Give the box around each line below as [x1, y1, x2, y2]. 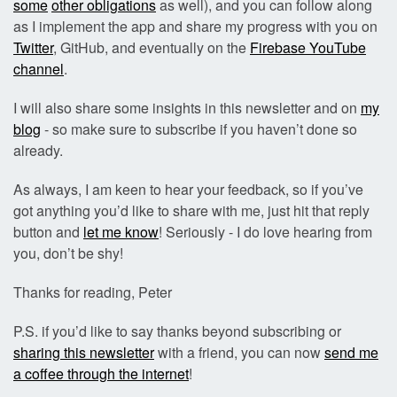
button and [13, 222, 83, 243]
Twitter [13, 37, 53, 58]
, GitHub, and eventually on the [53, 37, 250, 58]
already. [13, 140, 63, 161]
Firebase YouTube [250, 37, 366, 58]
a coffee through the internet [13, 363, 189, 385]
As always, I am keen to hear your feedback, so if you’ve [13, 179, 363, 200]
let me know [83, 222, 159, 243]
